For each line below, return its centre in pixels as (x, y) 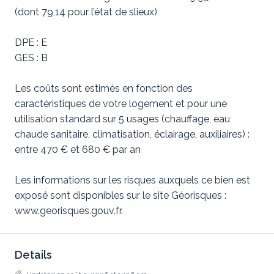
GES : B (31, 58)
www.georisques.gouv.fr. (69, 211)
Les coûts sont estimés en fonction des (104, 88)
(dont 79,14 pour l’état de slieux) (86, 12)
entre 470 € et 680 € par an (78, 150)
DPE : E (31, 43)
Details (33, 255)
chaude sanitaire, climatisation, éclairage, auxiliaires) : (132, 134)
